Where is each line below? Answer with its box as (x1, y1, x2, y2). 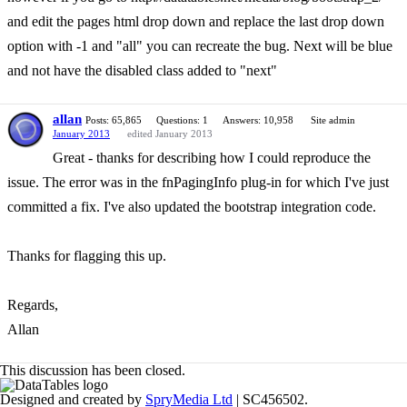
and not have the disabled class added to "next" (7, 63, 277, 78)
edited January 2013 (127, 128, 213, 139)
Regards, (7, 297, 58, 313)
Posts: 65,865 (85, 114, 142, 125)
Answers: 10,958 (223, 114, 293, 125)
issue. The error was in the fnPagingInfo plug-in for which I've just (7, 174, 389, 190)
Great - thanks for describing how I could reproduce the (53, 150, 371, 165)
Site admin (311, 114, 355, 125)
